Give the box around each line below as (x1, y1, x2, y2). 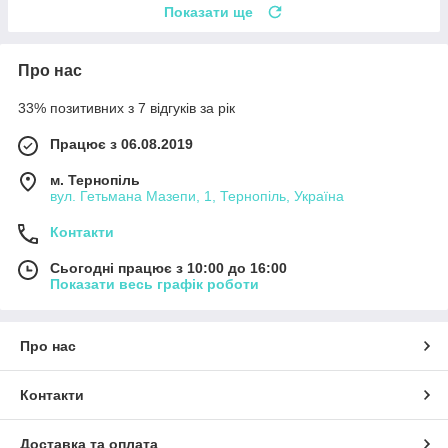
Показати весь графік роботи (50, 276, 259, 293)
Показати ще (164, 4, 253, 21)
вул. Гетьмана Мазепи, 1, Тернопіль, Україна (50, 188, 344, 205)
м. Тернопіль (50, 172, 140, 189)
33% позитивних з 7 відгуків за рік (18, 100, 235, 117)
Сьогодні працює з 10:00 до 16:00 (50, 260, 287, 277)
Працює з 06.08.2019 (50, 136, 193, 153)
